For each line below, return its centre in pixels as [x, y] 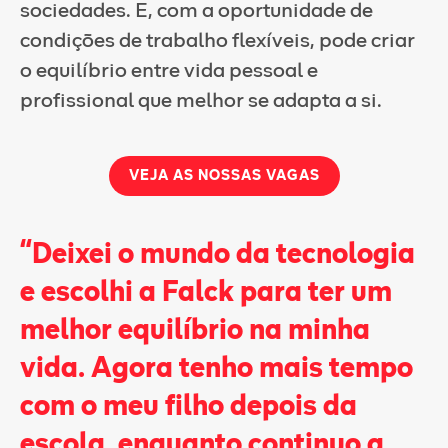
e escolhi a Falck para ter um [206, 293]
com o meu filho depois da [188, 407]
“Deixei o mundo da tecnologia [217, 255]
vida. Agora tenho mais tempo [216, 369]
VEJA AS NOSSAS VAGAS [224, 176]
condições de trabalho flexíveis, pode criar [217, 41]
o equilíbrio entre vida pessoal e [169, 71]
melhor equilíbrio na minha [195, 331]
